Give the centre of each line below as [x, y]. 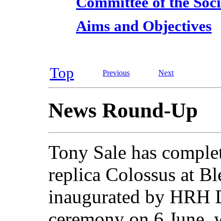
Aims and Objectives [144, 26]
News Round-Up [123, 110]
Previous [116, 73]
